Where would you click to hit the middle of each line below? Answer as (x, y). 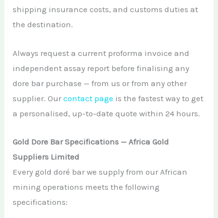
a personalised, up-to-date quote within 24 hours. (107, 113)
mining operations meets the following (86, 187)
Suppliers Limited (46, 156)
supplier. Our (38, 98)
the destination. (43, 25)
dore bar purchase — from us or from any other (100, 83)
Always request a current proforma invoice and (101, 53)
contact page (89, 98)
